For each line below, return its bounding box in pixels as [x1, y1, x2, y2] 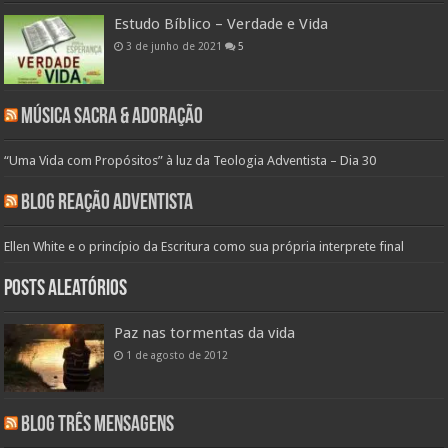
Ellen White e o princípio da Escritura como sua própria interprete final [4, 238, 405, 254]
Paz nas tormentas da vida [114, 323, 296, 342]
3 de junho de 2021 [126, 40, 223, 53]
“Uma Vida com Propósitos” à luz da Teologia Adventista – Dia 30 [4, 152, 377, 168]
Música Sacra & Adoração [21, 105, 204, 129]
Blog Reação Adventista [21, 191, 194, 215]
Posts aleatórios [4, 277, 128, 301]
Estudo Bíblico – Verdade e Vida [114, 15, 329, 34]
